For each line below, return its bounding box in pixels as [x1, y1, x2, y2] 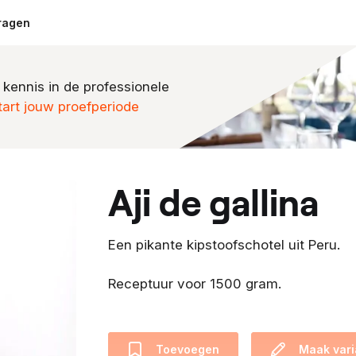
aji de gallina [133, 179, 319, 223]
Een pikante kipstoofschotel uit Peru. [108, 236, 340, 253]
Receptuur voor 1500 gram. [108, 275, 281, 292]
